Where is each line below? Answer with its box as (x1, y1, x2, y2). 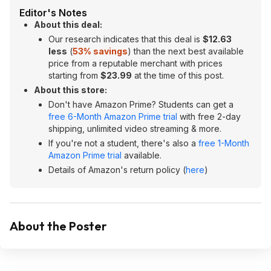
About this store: (34, 85, 107, 95)
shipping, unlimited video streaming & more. (48, 123, 221, 134)
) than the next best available (128, 46, 244, 56)
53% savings (73, 46, 128, 56)
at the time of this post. (132, 70, 224, 80)
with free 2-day (177, 111, 241, 122)
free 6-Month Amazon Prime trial (48, 111, 177, 122)
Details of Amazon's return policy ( (48, 165, 186, 175)
